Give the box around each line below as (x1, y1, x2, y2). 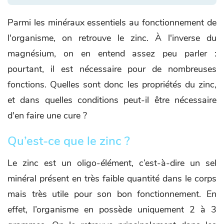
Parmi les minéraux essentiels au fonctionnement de (7, 16, 216, 28)
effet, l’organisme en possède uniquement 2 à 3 (7, 203, 216, 215)
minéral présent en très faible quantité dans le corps (7, 172, 216, 184)
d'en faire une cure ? (7, 109, 87, 121)
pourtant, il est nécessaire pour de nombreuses (7, 62, 216, 75)
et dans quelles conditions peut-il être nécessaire (7, 93, 216, 106)
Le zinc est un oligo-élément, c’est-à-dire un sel (7, 156, 216, 169)
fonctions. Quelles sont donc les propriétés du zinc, (7, 78, 216, 90)
